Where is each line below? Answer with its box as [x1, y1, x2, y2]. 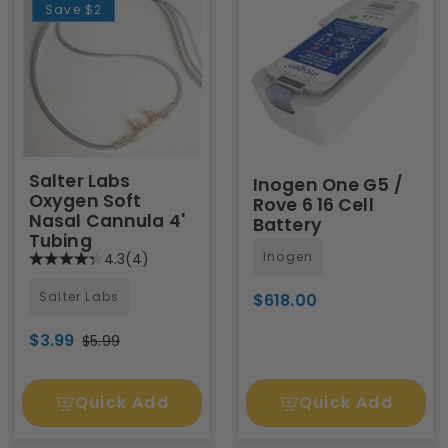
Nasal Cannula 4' [29, 208, 185, 233]
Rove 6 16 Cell [253, 192, 374, 217]
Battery [253, 212, 322, 237]
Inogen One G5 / [253, 172, 403, 197]
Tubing [29, 228, 92, 253]
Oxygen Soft [29, 188, 142, 213]
